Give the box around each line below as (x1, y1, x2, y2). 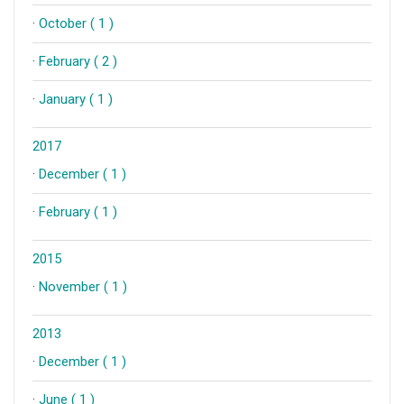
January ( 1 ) (39, 91, 113, 107)
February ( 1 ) (39, 204, 117, 220)
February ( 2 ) (39, 53, 117, 69)
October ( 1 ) (39, 15, 114, 32)
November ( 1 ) (39, 279, 127, 295)
